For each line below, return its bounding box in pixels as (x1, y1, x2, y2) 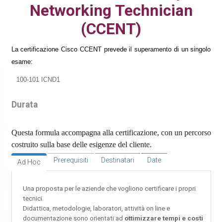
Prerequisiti (53, 156, 88, 164)
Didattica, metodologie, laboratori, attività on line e (22, 204, 170, 212)
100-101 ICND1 (16, 75, 60, 83)
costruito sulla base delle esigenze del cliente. (11, 140, 152, 149)
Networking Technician (29, 1, 193, 20)
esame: (11, 57, 33, 65)
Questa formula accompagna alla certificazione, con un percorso (11, 128, 211, 137)
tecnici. (22, 194, 44, 202)
